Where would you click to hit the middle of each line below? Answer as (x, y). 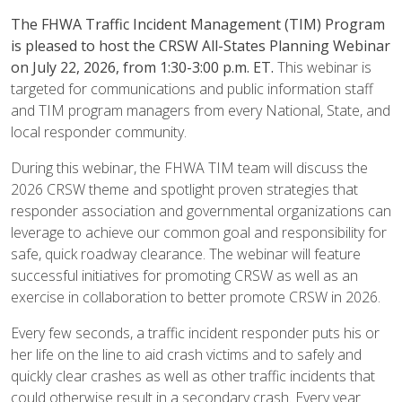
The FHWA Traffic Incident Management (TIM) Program (198, 24)
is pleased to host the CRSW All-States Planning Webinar (201, 46)
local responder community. (99, 132)
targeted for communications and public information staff (188, 89)
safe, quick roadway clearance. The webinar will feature (186, 254)
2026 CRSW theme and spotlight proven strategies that (184, 189)
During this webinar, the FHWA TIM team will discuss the (189, 168)
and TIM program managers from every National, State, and (201, 110)
